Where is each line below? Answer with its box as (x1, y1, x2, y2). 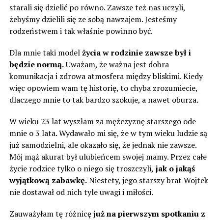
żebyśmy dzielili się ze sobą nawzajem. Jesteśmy (9, 14, 177, 25)
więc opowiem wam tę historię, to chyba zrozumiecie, (9, 82, 197, 93)
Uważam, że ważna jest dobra (63, 59, 169, 70)
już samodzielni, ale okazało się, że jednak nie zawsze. (9, 139, 196, 150)
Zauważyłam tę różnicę (9, 208, 93, 219)
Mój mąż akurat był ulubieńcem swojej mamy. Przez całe (9, 151, 207, 162)
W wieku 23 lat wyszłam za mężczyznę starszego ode (9, 116, 196, 127)
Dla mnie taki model (9, 47, 80, 58)
